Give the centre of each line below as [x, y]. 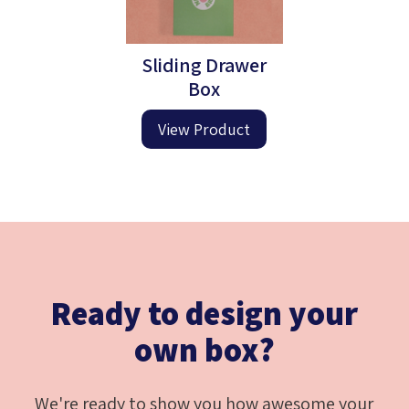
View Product [204, 129]
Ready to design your [204, 312]
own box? [204, 349]
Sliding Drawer [204, 64]
